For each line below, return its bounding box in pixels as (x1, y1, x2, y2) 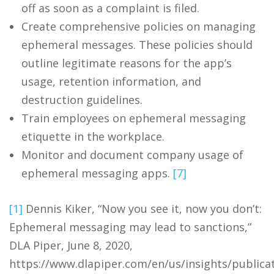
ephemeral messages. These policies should (21, 37, 253, 52)
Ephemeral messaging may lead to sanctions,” (9, 219, 251, 234)
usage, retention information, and (21, 73, 201, 89)
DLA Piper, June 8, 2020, (9, 237, 133, 253)
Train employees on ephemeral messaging (21, 110, 246, 125)
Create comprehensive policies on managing (21, 18, 256, 34)
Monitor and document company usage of (21, 147, 243, 162)
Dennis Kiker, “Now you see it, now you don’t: (23, 201, 262, 216)
